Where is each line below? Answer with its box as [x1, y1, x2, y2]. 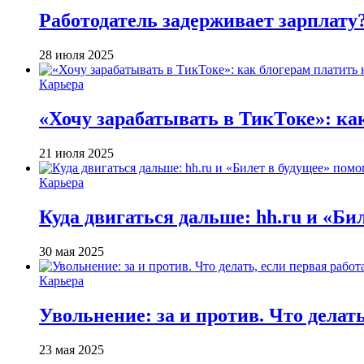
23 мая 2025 [39, 342, 104, 357]
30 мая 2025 [39, 244, 104, 258]
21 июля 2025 [39, 145, 114, 160]
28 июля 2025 [39, 48, 114, 63]
